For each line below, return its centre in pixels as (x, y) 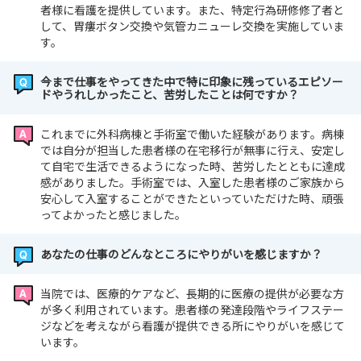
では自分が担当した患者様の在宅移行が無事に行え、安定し (193, 150)
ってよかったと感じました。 (113, 215)
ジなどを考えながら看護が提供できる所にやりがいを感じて (193, 326)
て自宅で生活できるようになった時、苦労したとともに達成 (193, 166)
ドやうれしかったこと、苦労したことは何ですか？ (170, 95)
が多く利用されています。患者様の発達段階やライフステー (192, 310)
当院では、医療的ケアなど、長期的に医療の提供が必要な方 (192, 294)
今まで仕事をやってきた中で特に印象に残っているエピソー (192, 82)
